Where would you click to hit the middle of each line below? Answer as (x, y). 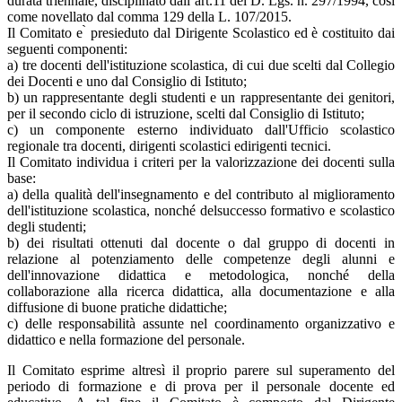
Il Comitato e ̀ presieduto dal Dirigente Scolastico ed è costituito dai (201, 33)
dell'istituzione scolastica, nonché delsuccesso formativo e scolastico (201, 211)
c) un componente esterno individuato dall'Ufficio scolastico (201, 130)
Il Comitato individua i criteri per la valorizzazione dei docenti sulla (201, 162)
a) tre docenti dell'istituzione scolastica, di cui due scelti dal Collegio (201, 66)
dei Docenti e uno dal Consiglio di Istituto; (127, 82)
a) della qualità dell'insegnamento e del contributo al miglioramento (201, 195)
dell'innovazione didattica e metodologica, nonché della (201, 275)
